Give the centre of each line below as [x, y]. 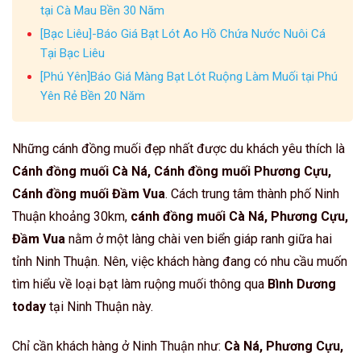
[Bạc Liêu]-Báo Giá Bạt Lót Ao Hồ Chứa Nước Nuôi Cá [183, 33]
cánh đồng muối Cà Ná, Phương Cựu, [239, 216]
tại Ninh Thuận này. [100, 306]
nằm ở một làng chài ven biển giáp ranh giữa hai [199, 239]
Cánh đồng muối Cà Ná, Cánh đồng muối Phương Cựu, [172, 171]
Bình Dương [302, 284]
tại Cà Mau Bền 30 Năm [102, 10]
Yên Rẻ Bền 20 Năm [92, 95]
